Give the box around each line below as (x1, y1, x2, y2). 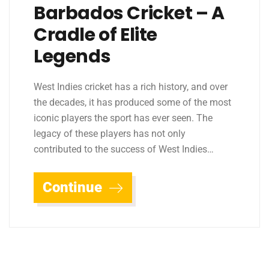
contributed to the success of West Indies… (34, 143, 214, 155)
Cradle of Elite (34, 22, 158, 47)
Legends (34, 43, 111, 69)
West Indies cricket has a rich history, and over (34, 80, 228, 92)
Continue (43, 178, 106, 196)
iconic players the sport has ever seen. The (34, 112, 213, 124)
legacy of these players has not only (34, 127, 186, 139)
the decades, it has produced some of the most (34, 96, 231, 108)
